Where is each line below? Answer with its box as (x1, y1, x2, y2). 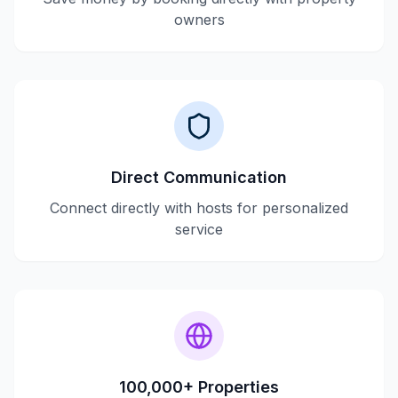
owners (173, 11, 225, 28)
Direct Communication (111, 168, 287, 187)
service (175, 220, 223, 238)
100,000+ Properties (119, 378, 279, 396)
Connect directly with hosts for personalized (50, 199, 348, 217)
